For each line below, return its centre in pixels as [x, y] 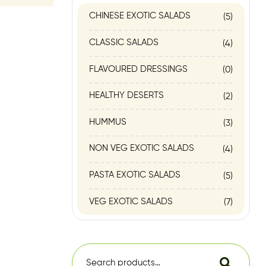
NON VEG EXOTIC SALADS [142, 148]
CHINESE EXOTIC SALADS [140, 16]
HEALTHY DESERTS [126, 96]
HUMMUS [108, 122]
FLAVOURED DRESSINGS [138, 69]
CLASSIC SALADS [124, 43]
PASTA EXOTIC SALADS [135, 175]
